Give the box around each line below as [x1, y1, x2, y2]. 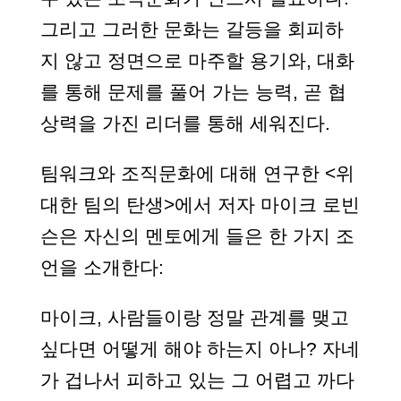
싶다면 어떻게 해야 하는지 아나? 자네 [39, 338, 360, 359]
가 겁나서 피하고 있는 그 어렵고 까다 [39, 370, 354, 390]
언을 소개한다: [39, 257, 164, 277]
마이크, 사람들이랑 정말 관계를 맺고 [39, 307, 349, 328]
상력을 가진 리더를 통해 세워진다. [39, 113, 330, 133]
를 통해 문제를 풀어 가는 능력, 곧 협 [39, 81, 346, 102]
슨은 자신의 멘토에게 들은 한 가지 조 [39, 226, 354, 246]
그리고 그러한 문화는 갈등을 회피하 [39, 19, 344, 39]
